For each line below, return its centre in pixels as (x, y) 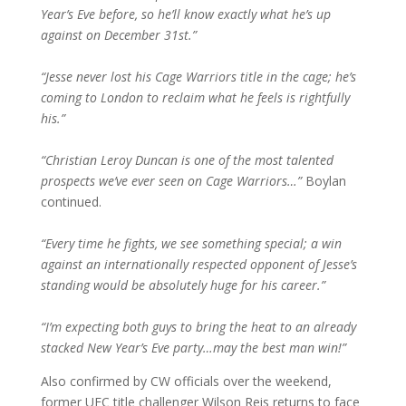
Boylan (324, 181)
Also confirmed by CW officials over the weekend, (186, 382)
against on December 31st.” (118, 35)
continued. (71, 202)
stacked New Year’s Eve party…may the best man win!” (193, 348)
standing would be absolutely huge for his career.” (183, 285)
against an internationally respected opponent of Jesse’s (198, 265)
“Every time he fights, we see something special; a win (191, 244)
